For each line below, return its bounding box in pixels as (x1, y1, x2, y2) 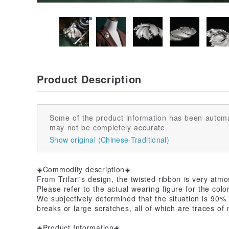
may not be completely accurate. (50, 122, 168, 132)
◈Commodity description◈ (37, 164, 131, 174)
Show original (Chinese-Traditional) (50, 134, 169, 145)
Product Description (37, 71, 142, 86)
